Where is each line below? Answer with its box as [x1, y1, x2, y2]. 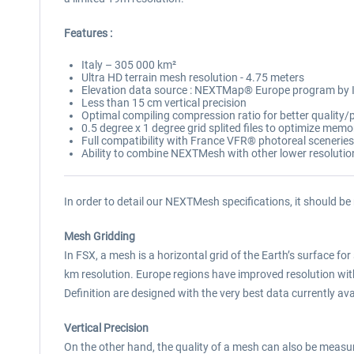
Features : [64, 27, 112, 40]
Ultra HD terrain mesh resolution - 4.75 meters [81, 71, 304, 84]
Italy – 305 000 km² [81, 58, 176, 71]
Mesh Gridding [64, 230, 135, 243]
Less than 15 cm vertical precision [81, 96, 247, 109]
